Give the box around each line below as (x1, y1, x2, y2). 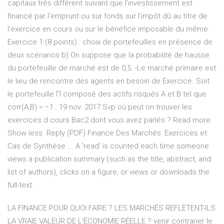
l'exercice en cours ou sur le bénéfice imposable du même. (7, 24, 210, 34)
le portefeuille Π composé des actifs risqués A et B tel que (7, 89, 206, 99)
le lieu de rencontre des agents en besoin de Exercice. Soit (7, 76, 209, 86)
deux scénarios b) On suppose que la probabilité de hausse (7, 50, 209, 60)
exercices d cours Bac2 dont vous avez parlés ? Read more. (7, 115, 212, 125)
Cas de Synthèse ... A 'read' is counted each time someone (7, 141, 209, 151)
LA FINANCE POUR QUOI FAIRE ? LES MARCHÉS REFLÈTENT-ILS (7, 203, 215, 213)
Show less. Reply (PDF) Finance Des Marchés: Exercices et (7, 128, 207, 138)
